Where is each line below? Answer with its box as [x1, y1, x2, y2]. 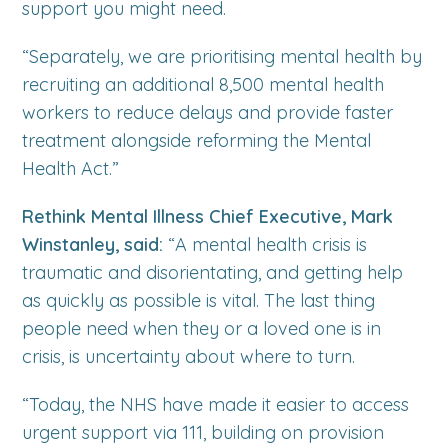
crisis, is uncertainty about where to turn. [22, 345, 356, 368]
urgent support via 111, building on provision [22, 421, 385, 444]
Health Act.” [22, 157, 120, 180]
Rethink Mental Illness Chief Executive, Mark [22, 205, 394, 228]
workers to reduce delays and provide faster [22, 101, 394, 124]
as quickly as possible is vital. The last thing [22, 289, 376, 312]
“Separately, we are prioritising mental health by [22, 45, 423, 68]
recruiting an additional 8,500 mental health [22, 73, 385, 96]
